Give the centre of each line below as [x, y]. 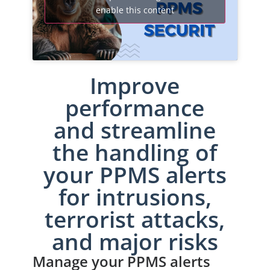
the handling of [135, 152]
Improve [135, 86]
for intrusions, [135, 197]
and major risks [135, 242]
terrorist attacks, [135, 219]
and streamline [135, 130]
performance [135, 108]
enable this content [135, 10]
